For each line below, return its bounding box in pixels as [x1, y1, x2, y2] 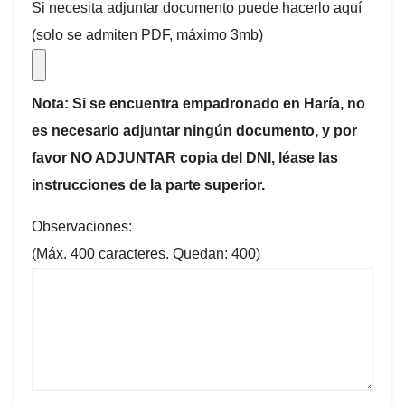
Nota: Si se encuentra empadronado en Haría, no [32, 96, 365, 111]
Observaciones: [32, 219, 132, 234]
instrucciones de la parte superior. [32, 177, 265, 193]
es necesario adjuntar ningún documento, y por [32, 123, 357, 138]
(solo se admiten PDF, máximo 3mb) [32, 27, 263, 42]
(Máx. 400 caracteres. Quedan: [32, 246, 231, 261]
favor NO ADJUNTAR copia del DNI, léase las [32, 150, 338, 165]
